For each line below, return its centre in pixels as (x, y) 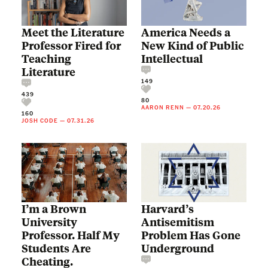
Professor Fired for (71, 45)
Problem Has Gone (191, 235)
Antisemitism (178, 222)
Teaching (46, 58)
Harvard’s (167, 208)
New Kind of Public (193, 45)
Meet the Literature (73, 32)
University (49, 222)
